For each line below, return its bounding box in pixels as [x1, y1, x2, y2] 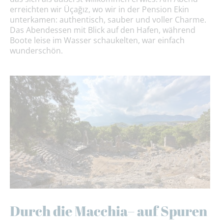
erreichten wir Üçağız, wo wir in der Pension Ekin [10, 4, 189, 15]
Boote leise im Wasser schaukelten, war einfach [10, 35, 185, 46]
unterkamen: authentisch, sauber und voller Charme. [10, 14, 206, 26]
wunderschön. [10, 45, 63, 56]
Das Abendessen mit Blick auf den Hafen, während [10, 25, 195, 36]
